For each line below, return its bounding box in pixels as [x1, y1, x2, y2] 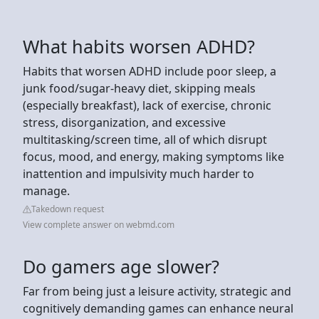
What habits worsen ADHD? [23, 33, 255, 58]
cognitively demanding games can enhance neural [23, 300, 293, 316]
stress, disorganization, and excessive [23, 114, 226, 130]
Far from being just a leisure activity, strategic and [23, 283, 291, 299]
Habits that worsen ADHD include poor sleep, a [23, 63, 276, 79]
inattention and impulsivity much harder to [23, 165, 254, 182]
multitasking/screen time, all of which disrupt [23, 131, 267, 147]
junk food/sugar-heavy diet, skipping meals [23, 80, 256, 96]
